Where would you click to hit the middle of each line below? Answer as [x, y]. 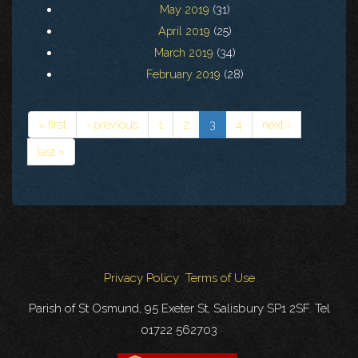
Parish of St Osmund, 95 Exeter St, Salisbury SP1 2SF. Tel [179, 309]
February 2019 [183, 74]
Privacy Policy [141, 278]
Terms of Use [220, 278]
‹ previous [112, 125]
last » [51, 152]
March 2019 [184, 53]
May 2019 [185, 10]
